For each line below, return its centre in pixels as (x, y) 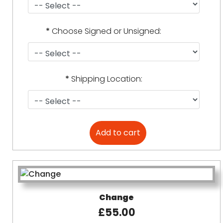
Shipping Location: (107, 79)
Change (116, 197)
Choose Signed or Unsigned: (107, 31)
